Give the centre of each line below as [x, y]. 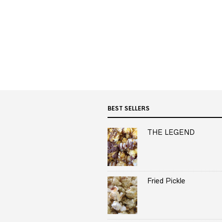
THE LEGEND [171, 132]
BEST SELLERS [129, 108]
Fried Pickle [166, 181]
